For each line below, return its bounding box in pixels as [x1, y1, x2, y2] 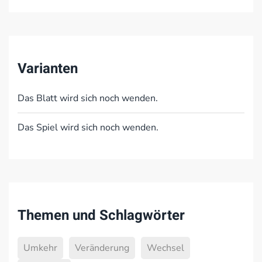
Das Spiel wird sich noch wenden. [18, 121, 158, 134]
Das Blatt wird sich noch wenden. [18, 92, 158, 105]
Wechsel [147, 242, 184, 254]
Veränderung [75, 242, 129, 254]
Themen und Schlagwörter [18, 205, 185, 226]
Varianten [18, 58, 78, 79]
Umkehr [23, 242, 57, 254]
